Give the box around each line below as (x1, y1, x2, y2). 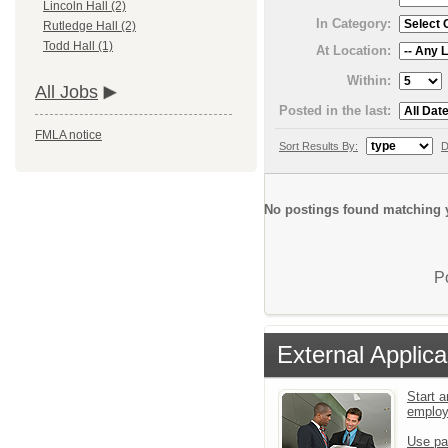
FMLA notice (35, 128, 102, 143)
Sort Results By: (279, 139, 358, 152)
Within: (347, 72, 391, 88)
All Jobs (35, 82, 98, 103)
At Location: (316, 42, 391, 58)
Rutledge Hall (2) (43, 19, 136, 34)
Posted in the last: (279, 102, 391, 118)
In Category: (316, 16, 391, 32)
